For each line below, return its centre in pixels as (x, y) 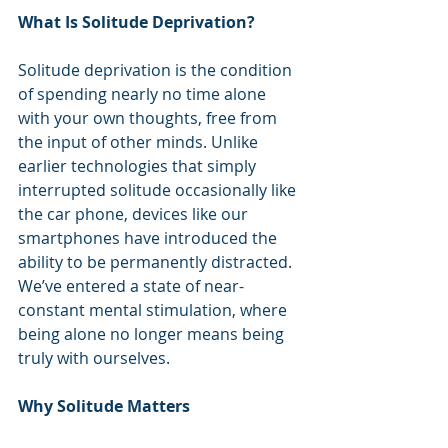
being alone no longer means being (153, 334)
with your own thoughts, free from (149, 118)
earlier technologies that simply (139, 166)
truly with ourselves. (94, 358)
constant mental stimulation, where (154, 310)
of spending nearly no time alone (144, 94)
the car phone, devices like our (135, 214)
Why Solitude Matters (104, 406)
